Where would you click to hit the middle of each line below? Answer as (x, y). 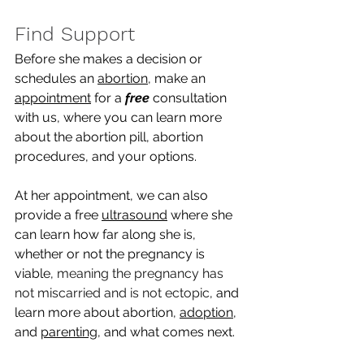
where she (201, 215)
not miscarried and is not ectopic (112, 293)
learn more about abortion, (97, 313)
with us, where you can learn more (120, 118)
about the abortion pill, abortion (110, 137)
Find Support (75, 35)
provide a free (58, 215)
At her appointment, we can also (113, 196)
